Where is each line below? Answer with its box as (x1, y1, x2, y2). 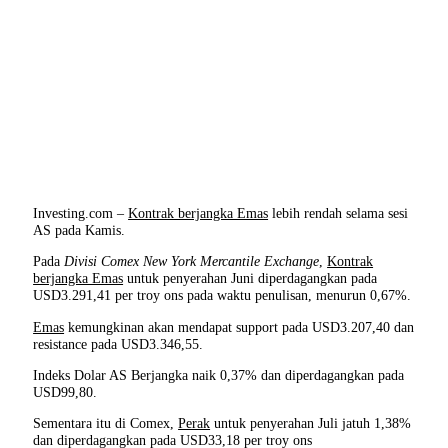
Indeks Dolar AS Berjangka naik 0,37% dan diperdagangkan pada (33, 366, 405, 383)
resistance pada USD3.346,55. (33, 335, 204, 352)
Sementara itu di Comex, (33, 415, 179, 432)
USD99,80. (33, 383, 98, 400)
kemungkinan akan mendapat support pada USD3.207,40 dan (64, 318, 415, 335)
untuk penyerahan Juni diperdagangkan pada (123, 270, 378, 287)
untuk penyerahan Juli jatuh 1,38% (210, 415, 412, 432)
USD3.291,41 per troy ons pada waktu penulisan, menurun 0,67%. (33, 287, 412, 304)
